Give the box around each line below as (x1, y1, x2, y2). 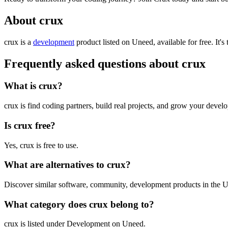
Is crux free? (4, 120, 55, 131)
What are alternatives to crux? (4, 159, 131, 170)
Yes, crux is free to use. (4, 140, 78, 150)
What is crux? (4, 80, 63, 92)
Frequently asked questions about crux (4, 56, 206, 70)
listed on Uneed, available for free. (101, 37, 215, 46)
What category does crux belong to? (4, 198, 154, 210)
